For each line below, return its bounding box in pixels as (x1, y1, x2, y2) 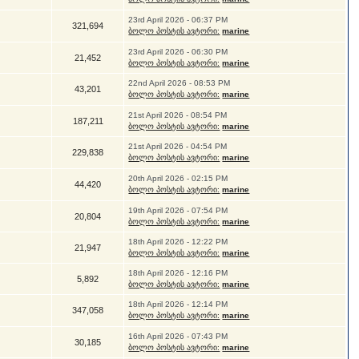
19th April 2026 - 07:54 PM (128, 206, 228, 215)
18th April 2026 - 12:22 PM (128, 237, 228, 246)
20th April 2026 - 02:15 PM (128, 174, 228, 183)
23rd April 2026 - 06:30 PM (128, 47, 228, 56)
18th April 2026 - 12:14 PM (128, 300, 228, 309)
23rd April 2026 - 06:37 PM (128, 15, 228, 24)
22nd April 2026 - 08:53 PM (128, 79, 231, 87)
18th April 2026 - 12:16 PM (128, 268, 228, 277)
